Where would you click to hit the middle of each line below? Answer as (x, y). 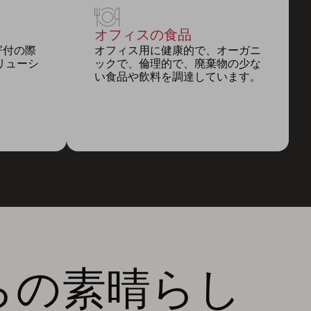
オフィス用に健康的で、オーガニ (178, 50)
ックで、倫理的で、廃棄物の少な (178, 63)
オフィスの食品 (143, 35)
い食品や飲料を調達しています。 (178, 76)
